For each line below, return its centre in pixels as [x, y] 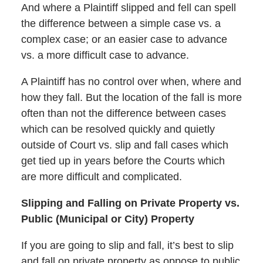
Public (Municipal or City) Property [107, 219]
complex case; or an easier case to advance [124, 40]
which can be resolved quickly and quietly [118, 129]
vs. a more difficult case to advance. [105, 55]
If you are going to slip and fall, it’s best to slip [127, 246]
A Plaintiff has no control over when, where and [131, 82]
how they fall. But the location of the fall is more [131, 98]
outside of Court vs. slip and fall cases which [124, 145]
